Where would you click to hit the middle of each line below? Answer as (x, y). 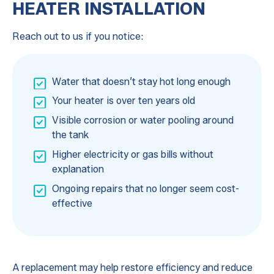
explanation (78, 169)
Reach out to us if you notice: (78, 37)
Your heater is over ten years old (123, 101)
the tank (70, 135)
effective (72, 203)
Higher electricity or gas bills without (132, 155)
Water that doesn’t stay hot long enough (141, 81)
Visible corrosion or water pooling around (143, 120)
